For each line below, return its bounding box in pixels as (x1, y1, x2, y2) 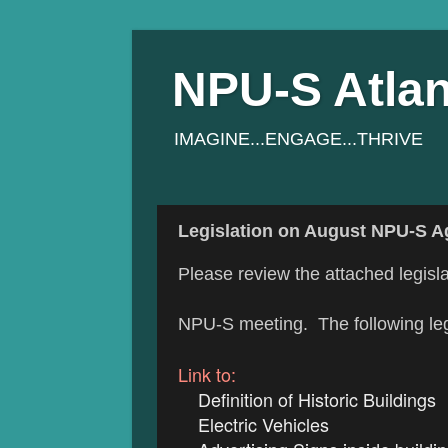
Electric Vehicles (178, 410, 329, 437)
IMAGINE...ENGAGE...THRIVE (174, 129, 423, 149)
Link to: (178, 360, 236, 387)
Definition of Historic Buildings (198, 385, 436, 412)
